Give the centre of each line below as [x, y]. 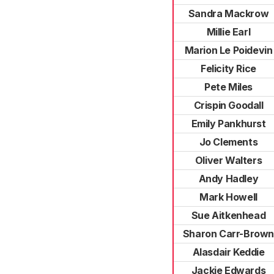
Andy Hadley [228, 179]
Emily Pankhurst [228, 124]
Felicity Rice [228, 68]
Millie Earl [228, 32]
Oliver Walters [228, 160]
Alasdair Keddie [228, 252]
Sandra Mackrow [228, 13]
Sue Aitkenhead [228, 215]
